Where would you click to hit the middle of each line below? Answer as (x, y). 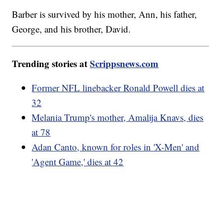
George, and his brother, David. (72, 29)
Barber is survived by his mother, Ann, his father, (105, 14)
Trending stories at (51, 64)
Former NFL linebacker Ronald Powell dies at (118, 88)
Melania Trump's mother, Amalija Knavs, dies (118, 117)
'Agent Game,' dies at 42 (78, 162)
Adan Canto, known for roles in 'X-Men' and (116, 147)
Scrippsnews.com (124, 64)
